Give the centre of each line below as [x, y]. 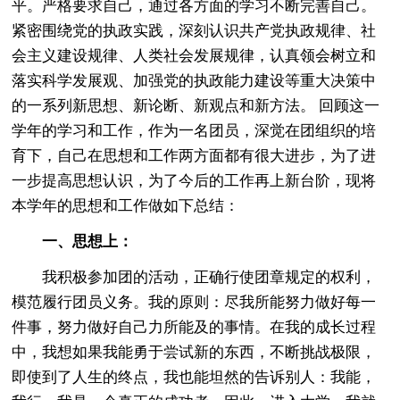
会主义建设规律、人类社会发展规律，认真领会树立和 [194, 55]
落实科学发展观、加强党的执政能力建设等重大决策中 [194, 80]
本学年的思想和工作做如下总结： [126, 205]
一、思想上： [88, 241]
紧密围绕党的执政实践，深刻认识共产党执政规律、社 [194, 30]
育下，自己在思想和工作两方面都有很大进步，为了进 [194, 155]
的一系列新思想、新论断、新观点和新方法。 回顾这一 [196, 105]
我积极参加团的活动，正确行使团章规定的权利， [194, 277]
